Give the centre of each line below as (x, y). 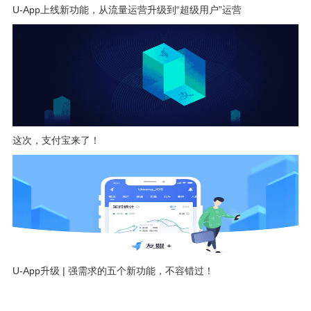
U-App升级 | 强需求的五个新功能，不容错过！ (113, 271)
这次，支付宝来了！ (56, 140)
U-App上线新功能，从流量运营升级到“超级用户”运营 (127, 10)
